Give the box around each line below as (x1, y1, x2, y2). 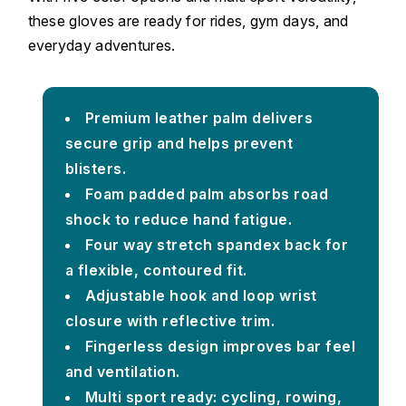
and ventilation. (64, 362, 180, 381)
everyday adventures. (27, 35, 176, 54)
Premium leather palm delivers (84, 108, 314, 127)
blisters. (64, 159, 127, 178)
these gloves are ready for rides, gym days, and (27, 11, 349, 30)
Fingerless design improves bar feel (84, 336, 356, 355)
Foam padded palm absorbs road (84, 184, 329, 203)
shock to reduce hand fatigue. (64, 209, 293, 228)
